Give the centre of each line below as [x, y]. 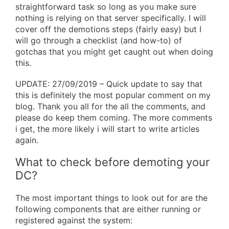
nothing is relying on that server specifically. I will [111, 18]
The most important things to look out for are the [111, 198]
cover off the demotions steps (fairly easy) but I [108, 29]
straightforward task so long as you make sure [106, 7]
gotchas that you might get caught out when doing [114, 52]
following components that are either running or [108, 209]
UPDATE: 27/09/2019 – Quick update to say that [109, 84]
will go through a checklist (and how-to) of [99, 40]
